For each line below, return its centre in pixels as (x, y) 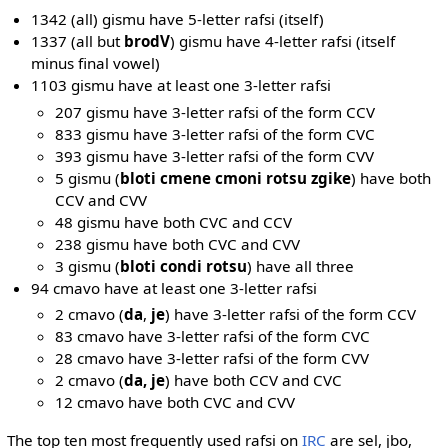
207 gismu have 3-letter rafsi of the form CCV (215, 111)
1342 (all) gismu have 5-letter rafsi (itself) (178, 19)
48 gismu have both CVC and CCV (174, 221)
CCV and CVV (101, 199)
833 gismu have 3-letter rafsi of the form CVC (215, 133)
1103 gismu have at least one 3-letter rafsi (181, 85)
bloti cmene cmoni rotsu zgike (236, 177)
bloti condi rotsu (184, 265)
